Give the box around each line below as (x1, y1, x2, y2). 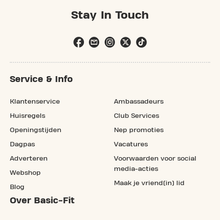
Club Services (114, 112, 159, 120)
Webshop (10, 169, 41, 177)
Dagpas (10, 141, 35, 148)
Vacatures (114, 141, 148, 148)
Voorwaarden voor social (114, 155, 196, 163)
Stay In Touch (71, 9, 149, 22)
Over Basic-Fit (10, 196, 75, 206)
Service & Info (10, 75, 73, 84)
